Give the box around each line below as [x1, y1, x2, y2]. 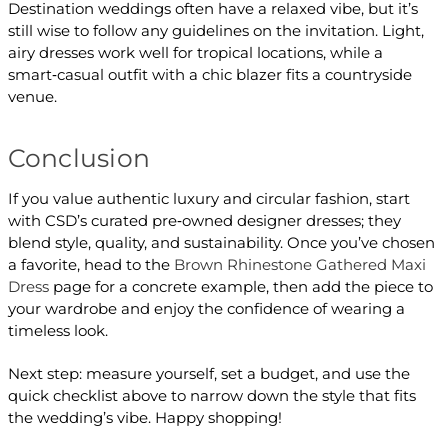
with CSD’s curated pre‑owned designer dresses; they [7, 210, 401, 230]
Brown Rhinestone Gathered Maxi [173, 254, 426, 274]
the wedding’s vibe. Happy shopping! [7, 407, 282, 427]
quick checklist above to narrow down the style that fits [7, 385, 416, 405]
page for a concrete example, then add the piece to [48, 276, 433, 296]
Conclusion [7, 142, 150, 173]
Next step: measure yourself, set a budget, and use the [7, 363, 410, 383]
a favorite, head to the [7, 254, 174, 274]
